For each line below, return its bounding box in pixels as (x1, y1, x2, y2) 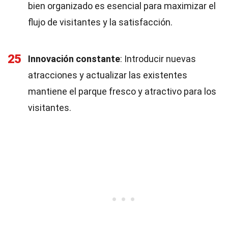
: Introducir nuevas (120, 53, 196, 64)
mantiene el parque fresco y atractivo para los (28, 86, 216, 97)
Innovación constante (28, 53, 120, 64)
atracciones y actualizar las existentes (28, 70, 187, 80)
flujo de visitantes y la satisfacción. (28, 17, 173, 27)
